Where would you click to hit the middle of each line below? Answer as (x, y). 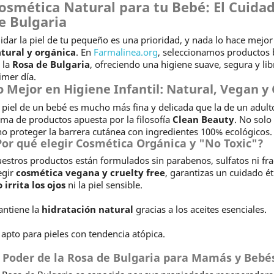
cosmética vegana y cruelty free (90, 172)
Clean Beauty (203, 119)
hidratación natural (87, 209)
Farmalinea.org (125, 52)
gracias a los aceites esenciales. (200, 209)
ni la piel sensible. (104, 185)
